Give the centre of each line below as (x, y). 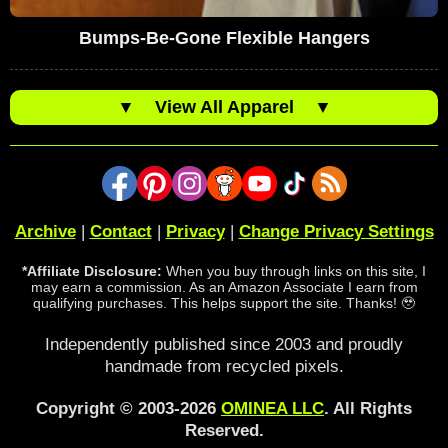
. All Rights (368, 408)
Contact (120, 231)
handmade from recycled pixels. (224, 366)
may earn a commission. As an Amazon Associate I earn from (224, 286)
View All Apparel (224, 106)
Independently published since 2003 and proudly (224, 344)
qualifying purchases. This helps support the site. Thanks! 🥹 (224, 302)
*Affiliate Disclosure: (92, 270)
